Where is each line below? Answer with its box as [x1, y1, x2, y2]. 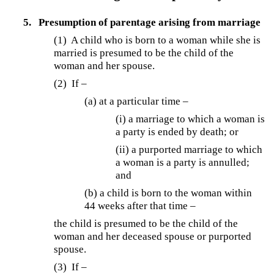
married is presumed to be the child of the [54, 46, 234, 59]
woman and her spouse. [54, 59, 155, 72]
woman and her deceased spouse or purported [54, 230, 252, 242]
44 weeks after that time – [84, 199, 196, 212]
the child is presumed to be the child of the [54, 217, 239, 229]
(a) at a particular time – [84, 95, 189, 107]
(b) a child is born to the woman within [84, 187, 253, 199]
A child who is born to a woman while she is [71, 34, 261, 46]
